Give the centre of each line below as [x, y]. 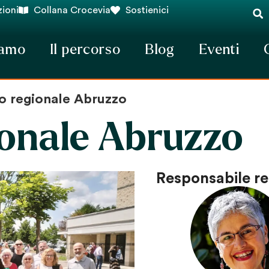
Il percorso [85, 49]
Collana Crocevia [72, 10]
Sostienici [147, 10]
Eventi [219, 49]
